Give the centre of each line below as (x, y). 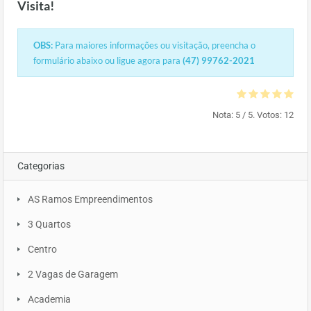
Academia (49, 300)
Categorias (41, 166)
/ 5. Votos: (262, 115)
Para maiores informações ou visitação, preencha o (154, 45)
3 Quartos (49, 225)
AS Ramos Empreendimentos (90, 200)
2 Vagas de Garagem (73, 275)
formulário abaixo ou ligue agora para (108, 60)
